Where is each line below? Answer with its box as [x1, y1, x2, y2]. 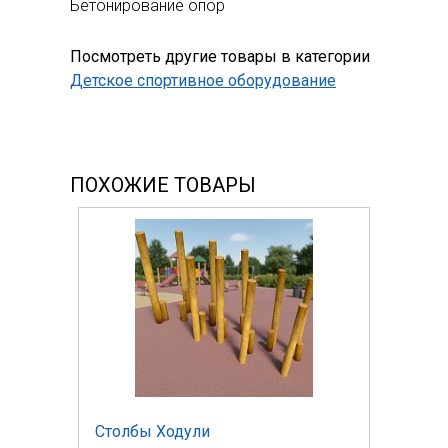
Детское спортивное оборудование [70, 70, 336, 90]
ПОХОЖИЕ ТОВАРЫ [70, 172, 256, 197]
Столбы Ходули [95, 421, 210, 441]
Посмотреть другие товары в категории [70, 46, 370, 66]
